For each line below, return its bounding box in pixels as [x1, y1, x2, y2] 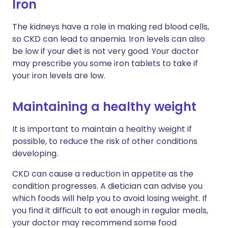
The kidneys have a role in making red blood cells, [12, 21, 209, 33]
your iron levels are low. [12, 70, 105, 81]
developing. [12, 148, 58, 159]
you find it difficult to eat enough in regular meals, [12, 205, 208, 216]
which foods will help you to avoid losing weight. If [12, 192, 207, 204]
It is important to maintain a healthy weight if [12, 123, 192, 135]
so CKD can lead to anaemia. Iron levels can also [12, 33, 205, 45]
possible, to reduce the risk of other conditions [12, 135, 197, 147]
